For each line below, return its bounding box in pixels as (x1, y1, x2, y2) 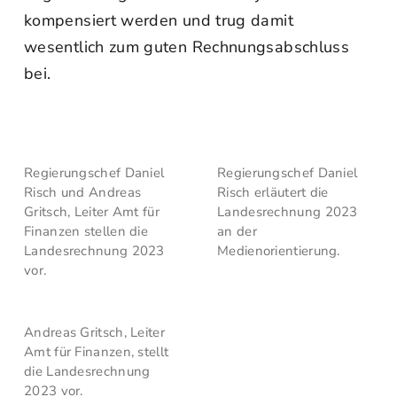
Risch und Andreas (24, 183, 142, 201)
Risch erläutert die (217, 183, 329, 201)
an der (217, 222, 257, 240)
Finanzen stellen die (24, 222, 149, 240)
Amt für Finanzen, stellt (24, 343, 169, 361)
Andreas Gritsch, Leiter (24, 323, 165, 341)
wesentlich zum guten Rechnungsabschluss (24, 36, 350, 58)
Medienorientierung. (217, 242, 340, 260)
